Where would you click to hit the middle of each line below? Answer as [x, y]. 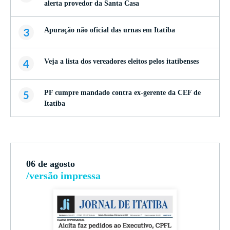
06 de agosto [51, 164]
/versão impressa [63, 176]
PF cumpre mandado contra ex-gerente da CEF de [122, 93]
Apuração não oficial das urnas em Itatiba [110, 30]
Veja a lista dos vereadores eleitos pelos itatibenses [121, 61]
